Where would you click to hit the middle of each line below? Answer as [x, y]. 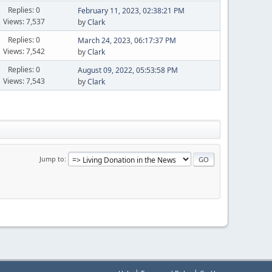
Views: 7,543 [24, 81]
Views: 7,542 [24, 51]
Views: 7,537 [24, 21]
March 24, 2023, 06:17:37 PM [127, 40]
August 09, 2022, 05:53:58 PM [127, 70]
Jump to [52, 158]
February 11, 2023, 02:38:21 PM [131, 11]
